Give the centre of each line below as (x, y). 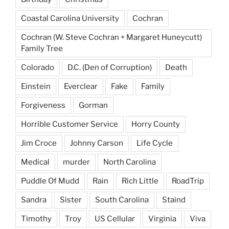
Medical (35, 162)
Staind (174, 200)
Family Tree (42, 48)
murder (76, 162)
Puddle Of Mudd (50, 181)
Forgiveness (43, 105)
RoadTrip (188, 181)
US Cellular (115, 219)
